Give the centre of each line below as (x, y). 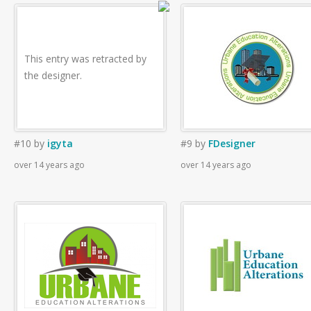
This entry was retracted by (85, 59)
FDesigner (232, 143)
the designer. (53, 75)
